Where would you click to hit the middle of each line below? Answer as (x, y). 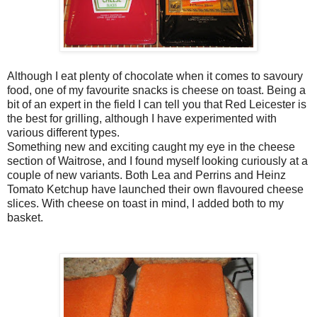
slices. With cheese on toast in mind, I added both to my (145, 203)
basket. (25, 217)
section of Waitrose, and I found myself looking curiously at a (157, 161)
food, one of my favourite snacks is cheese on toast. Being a (156, 90)
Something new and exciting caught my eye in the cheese (151, 146)
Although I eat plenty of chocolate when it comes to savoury (155, 76)
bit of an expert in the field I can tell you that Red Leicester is (157, 104)
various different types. (63, 132)
